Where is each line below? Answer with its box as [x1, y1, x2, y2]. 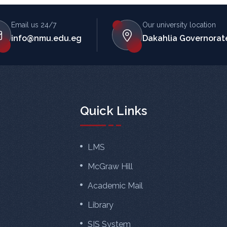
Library [88, 200, 113, 210]
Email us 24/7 [11, 20, 56, 29]
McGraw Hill [88, 162, 133, 172]
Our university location [142, 20, 216, 29]
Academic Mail [88, 181, 143, 191]
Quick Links [80, 103, 147, 119]
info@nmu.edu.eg [11, 33, 82, 43]
